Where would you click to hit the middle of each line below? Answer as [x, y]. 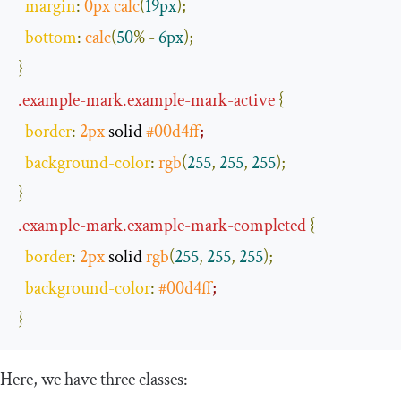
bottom [51, 38]
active [254, 101]
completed [270, 226]
